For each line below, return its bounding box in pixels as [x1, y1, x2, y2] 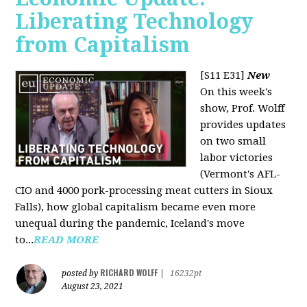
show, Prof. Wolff [200, 101, 285, 114]
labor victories [200, 151, 273, 164]
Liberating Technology [15, 9, 254, 34]
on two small [200, 134, 267, 147]
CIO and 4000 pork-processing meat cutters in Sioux [15, 184, 273, 197]
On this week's [200, 85, 273, 98]
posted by [62, 268, 101, 278]
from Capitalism [15, 32, 191, 57]
